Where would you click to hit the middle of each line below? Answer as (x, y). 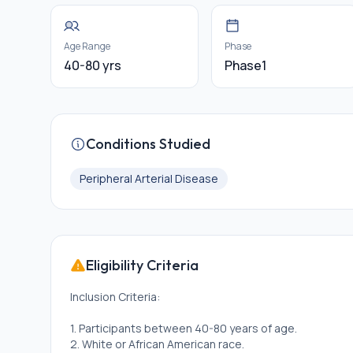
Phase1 (245, 65)
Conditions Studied (148, 144)
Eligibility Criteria (142, 265)
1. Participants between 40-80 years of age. (184, 328)
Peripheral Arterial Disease (149, 178)
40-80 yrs (93, 65)
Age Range (87, 46)
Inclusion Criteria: (115, 297)
